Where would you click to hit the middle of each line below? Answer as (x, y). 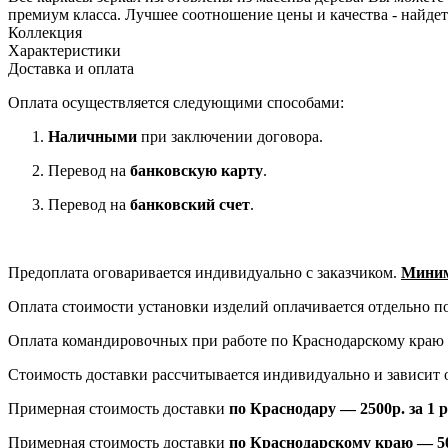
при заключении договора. (230, 137)
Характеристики (64, 51)
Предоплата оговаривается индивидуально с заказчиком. (204, 273)
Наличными (92, 137)
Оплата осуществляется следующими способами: (176, 103)
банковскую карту (196, 171)
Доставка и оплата (71, 69)
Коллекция (45, 33)
